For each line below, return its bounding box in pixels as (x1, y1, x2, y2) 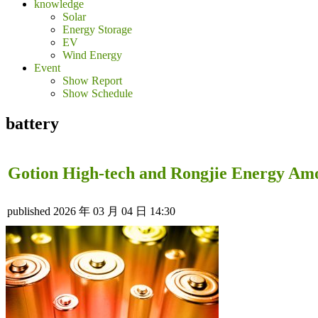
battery (6, 114, 59, 133)
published (7, 204, 50, 217)
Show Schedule (62, 87, 133, 99)
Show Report (62, 75, 122, 87)
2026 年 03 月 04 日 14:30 (53, 204, 175, 217)
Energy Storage (62, 23, 132, 35)
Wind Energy (62, 49, 122, 61)
